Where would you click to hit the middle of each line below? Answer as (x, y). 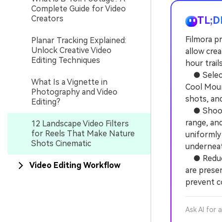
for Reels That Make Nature (83, 134)
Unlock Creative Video (71, 50)
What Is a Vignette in (69, 82)
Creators (47, 19)
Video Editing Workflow (75, 165)
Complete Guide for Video (79, 9)
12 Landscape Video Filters (80, 124)
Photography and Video (74, 92)
